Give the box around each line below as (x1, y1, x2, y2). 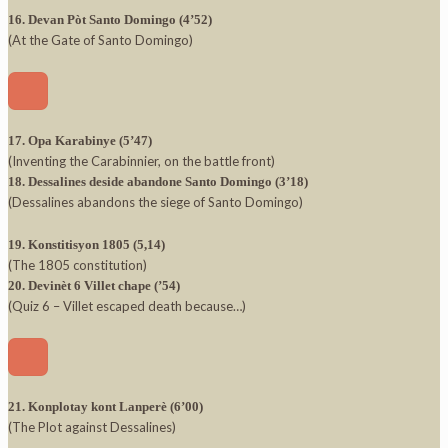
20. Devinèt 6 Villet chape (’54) (8, 278, 180, 294)
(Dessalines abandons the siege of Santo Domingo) (8, 194, 303, 211)
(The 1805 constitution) (8, 257, 147, 274)
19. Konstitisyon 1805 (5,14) (8, 237, 165, 253)
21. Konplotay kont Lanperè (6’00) (8, 399, 203, 415)
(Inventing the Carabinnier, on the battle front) (8, 153, 275, 170)
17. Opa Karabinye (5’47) (8, 133, 152, 149)
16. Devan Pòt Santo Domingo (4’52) (8, 12, 212, 28)
